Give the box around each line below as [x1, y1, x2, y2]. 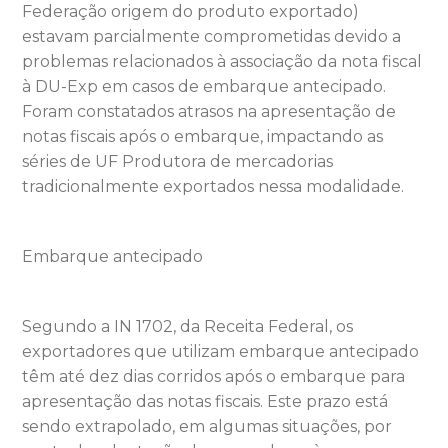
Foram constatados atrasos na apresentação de [22, 101, 397, 121]
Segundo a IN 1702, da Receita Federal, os [22, 316, 354, 336]
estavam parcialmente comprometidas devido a [22, 26, 402, 46]
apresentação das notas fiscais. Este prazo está [22, 391, 389, 411]
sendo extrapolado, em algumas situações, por [22, 416, 393, 436]
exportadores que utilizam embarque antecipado [22, 341, 420, 361]
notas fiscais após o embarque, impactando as [22, 126, 384, 146]
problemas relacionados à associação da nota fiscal [22, 51, 423, 71]
